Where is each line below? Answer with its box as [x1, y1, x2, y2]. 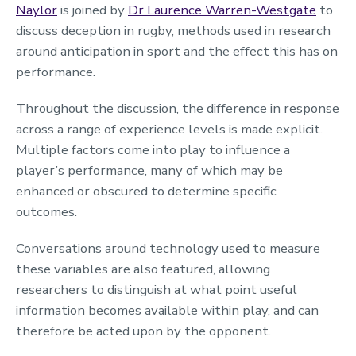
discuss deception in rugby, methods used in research [16, 21, 331, 40]
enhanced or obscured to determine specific [16, 181, 277, 200]
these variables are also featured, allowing [16, 259, 270, 278]
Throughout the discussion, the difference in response [16, 99, 339, 118]
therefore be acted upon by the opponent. [16, 321, 271, 340]
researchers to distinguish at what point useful [16, 280, 297, 299]
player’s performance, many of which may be [16, 161, 283, 180]
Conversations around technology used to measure [16, 238, 320, 257]
